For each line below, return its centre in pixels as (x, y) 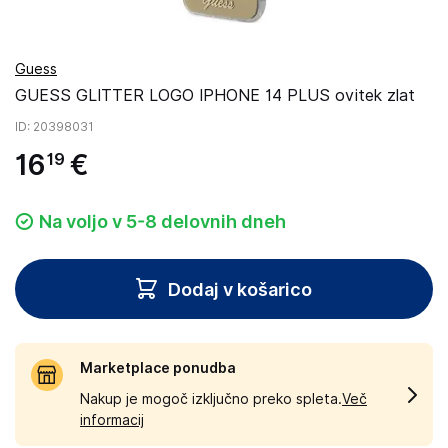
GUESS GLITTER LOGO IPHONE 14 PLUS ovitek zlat (215, 95)
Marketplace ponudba (158, 368)
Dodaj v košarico (240, 289)
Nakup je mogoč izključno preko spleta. (211, 399)
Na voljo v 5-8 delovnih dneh (162, 221)
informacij (112, 420)
